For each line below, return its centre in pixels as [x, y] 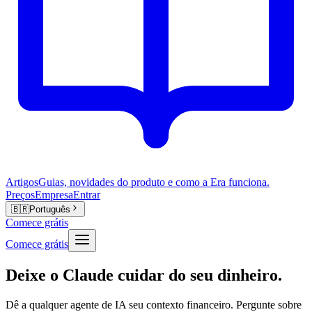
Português [50, 210]
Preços [20, 195]
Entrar [87, 195]
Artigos [22, 182]
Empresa [54, 195]
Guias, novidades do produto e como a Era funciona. [154, 182]
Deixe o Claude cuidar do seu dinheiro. [144, 275]
